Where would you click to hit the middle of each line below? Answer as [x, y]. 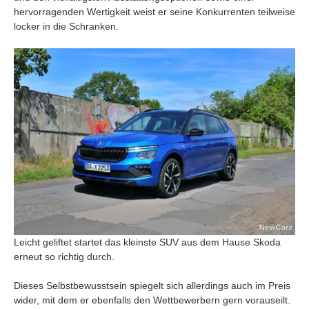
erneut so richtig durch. [64, 257]
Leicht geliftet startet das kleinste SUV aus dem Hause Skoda [147, 242]
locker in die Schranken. [66, 26]
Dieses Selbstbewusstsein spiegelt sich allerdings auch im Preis [152, 286]
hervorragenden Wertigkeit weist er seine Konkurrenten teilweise [154, 11]
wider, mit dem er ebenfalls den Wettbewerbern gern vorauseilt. [152, 300]
